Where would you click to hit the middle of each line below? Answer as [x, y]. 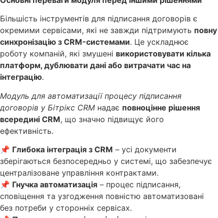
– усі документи [145, 149]
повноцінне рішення [161, 107]
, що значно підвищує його [112, 119]
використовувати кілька [163, 54]
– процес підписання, [139, 184]
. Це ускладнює [159, 42]
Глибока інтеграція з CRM [63, 149]
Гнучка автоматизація [55, 184]
